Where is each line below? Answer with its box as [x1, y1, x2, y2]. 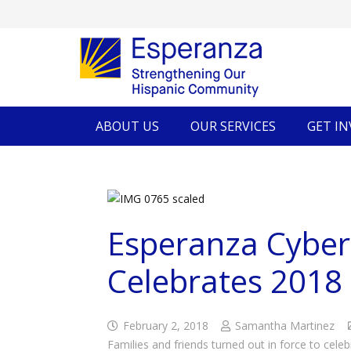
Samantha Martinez [234, 318, 335, 333]
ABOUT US [96, 118, 159, 135]
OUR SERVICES [190, 118, 276, 135]
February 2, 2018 [122, 318, 208, 333]
